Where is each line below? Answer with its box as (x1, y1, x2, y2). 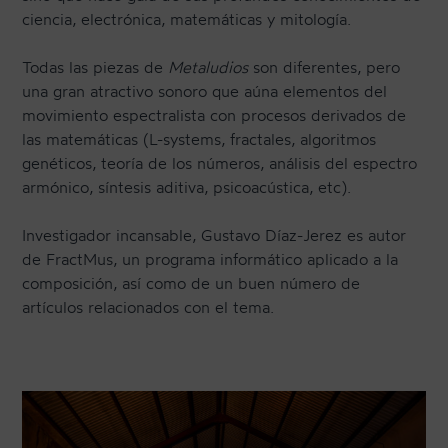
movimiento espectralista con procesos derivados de (22, 104, 407, 125)
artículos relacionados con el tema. (22, 296, 275, 317)
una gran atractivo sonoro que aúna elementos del (22, 80, 388, 101)
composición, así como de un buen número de (22, 272, 361, 293)
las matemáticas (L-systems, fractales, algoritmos (22, 128, 377, 149)
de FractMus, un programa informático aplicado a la (22, 248, 399, 269)
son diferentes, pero (248, 56, 401, 77)
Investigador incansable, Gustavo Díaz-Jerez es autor (22, 224, 407, 245)
